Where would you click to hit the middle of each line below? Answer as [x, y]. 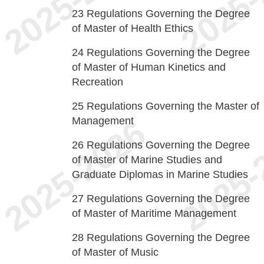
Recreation [98, 82]
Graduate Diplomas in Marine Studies [160, 174]
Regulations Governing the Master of [173, 106]
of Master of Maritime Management [154, 213]
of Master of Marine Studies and [147, 160]
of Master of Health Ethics [133, 28]
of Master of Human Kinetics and [149, 67]
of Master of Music [115, 252]
